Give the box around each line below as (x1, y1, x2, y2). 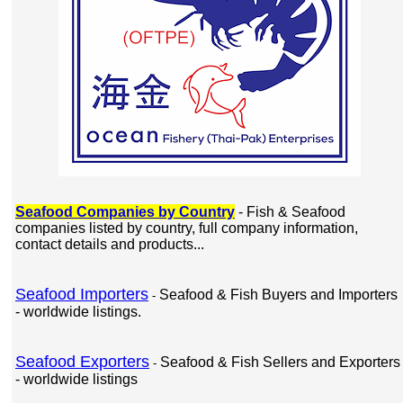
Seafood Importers (15, 285, 148, 303)
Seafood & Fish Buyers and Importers (159, 287, 398, 302)
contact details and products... (15, 237, 204, 252)
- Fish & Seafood (235, 204, 345, 219)
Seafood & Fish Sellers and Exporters (160, 354, 400, 370)
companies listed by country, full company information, (15, 220, 358, 236)
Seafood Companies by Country (15, 204, 235, 219)
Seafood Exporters (15, 353, 149, 371)
